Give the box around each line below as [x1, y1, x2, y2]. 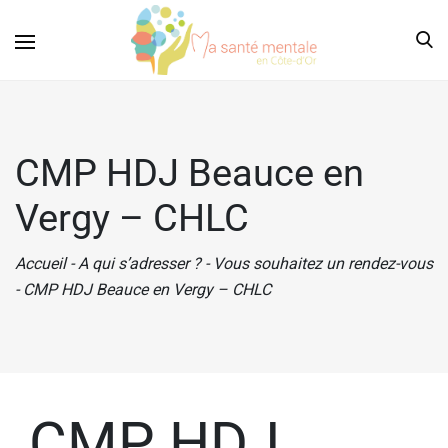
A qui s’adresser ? [78, 254, 201, 273]
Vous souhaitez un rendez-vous [213, 254, 433, 273]
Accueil [15, 254, 66, 273]
